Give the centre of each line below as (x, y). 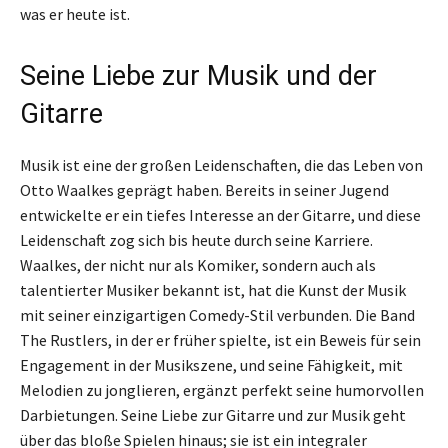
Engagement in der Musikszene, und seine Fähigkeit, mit (211, 365)
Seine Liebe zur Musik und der (198, 76)
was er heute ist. (75, 14)
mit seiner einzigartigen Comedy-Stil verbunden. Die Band (217, 315)
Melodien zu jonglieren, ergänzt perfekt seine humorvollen (222, 390)
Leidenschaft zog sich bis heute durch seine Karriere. (196, 240)
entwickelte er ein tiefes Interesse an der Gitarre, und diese (220, 215)
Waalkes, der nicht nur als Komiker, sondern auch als (198, 265)
